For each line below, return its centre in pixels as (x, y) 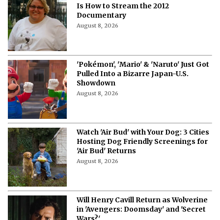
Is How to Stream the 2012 (123, 6)
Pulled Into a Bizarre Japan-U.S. (133, 74)
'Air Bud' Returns (106, 151)
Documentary (101, 15)
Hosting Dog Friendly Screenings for (142, 142)
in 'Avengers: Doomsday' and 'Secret (141, 209)
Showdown (96, 83)
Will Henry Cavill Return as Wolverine (142, 200)
